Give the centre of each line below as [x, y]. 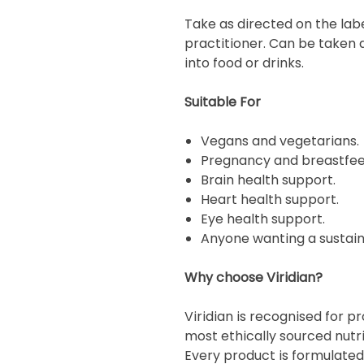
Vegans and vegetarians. [280, 141]
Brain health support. [268, 180]
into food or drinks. [244, 63]
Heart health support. [270, 199]
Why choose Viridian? [253, 277]
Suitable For [223, 102]
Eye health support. [263, 219]
